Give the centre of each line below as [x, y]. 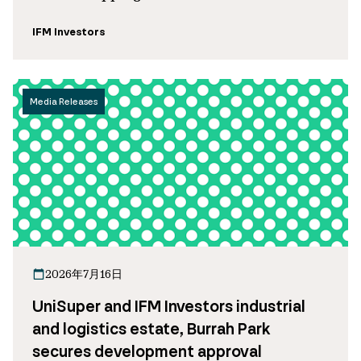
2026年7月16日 [84, 274]
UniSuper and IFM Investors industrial [169, 306]
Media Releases [64, 102]
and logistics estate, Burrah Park [151, 329]
